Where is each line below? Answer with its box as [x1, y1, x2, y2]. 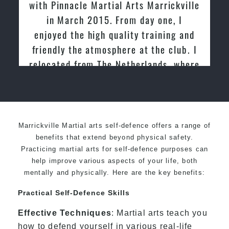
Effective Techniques [18, 208, 111, 217]
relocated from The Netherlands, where [29, 56, 200, 71]
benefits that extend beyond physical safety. [35, 133, 194, 141]
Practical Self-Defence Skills [18, 188, 130, 197]
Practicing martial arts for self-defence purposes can [20, 145, 209, 153]
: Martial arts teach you [111, 208, 208, 217]
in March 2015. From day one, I [46, 12, 183, 27]
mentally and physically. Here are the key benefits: [24, 168, 205, 176]
